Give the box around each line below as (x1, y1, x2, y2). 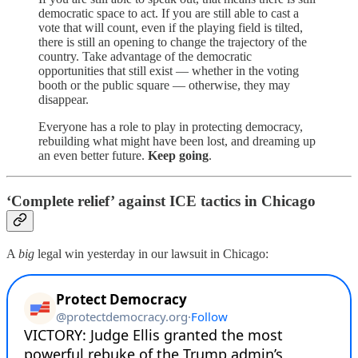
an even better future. (38, 149, 148, 163)
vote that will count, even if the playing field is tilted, (38, 21, 303, 35)
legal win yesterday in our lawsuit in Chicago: (34, 246, 268, 261)
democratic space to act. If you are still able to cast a (38, 6, 299, 21)
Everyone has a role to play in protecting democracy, (38, 120, 303, 134)
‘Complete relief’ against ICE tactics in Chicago (6, 193, 316, 210)
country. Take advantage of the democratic (38, 50, 252, 64)
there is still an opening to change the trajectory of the (38, 35, 307, 50)
